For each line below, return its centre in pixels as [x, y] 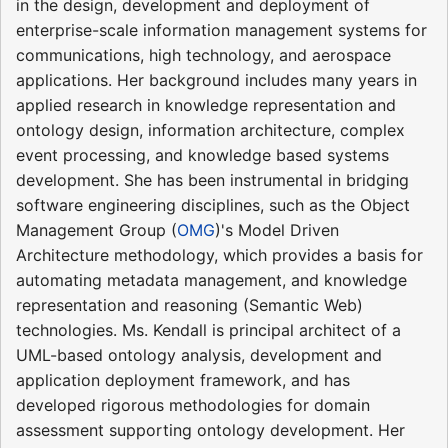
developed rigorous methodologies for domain [193, 404]
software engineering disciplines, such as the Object [213, 204]
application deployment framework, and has [183, 379]
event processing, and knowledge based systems [202, 154]
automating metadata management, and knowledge [211, 279]
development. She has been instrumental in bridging [212, 179]
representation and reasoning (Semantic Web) [189, 304]
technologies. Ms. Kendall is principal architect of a [208, 329]
